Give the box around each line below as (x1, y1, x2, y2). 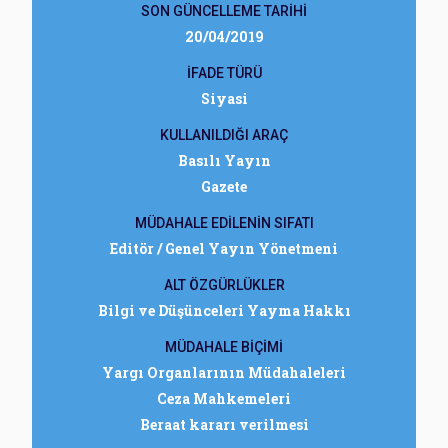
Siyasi (200, 89, 248, 108)
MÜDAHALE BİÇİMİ (165, 339, 283, 355)
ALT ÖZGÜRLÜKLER (163, 277, 285, 293)
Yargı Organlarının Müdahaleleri (102, 363, 346, 382)
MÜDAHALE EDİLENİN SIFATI (134, 215, 314, 231)
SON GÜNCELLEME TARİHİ (141, 3, 307, 19)
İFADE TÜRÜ (186, 65, 262, 81)
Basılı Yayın (177, 151, 271, 170)
